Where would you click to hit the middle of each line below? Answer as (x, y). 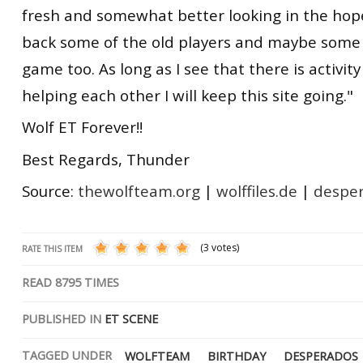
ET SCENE (131, 318)
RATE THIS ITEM (52, 248)
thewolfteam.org (139, 191)
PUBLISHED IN (62, 318)
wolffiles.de (257, 191)
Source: (50, 191)
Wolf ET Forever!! (82, 127)
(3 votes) (220, 247)
